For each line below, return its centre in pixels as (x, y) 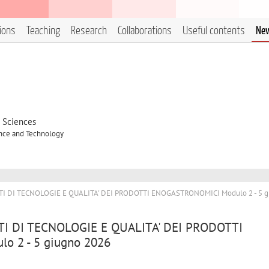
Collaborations (145, 31)
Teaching (43, 31)
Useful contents (214, 31)
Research (89, 31)
